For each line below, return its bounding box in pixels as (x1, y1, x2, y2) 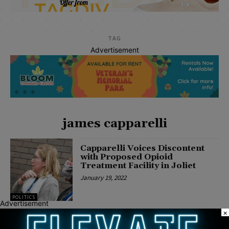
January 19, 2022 (80, 173, 127, 182)
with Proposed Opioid (80, 151, 173, 162)
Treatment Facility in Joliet (80, 160, 196, 171)
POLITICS (12, 194, 35, 201)
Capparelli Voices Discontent (80, 143, 205, 153)
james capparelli (62, 116, 167, 131)
